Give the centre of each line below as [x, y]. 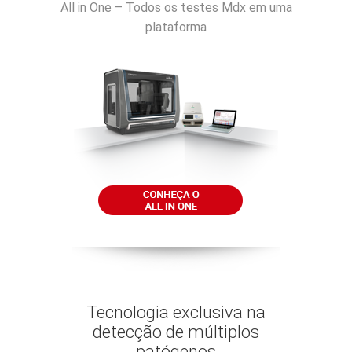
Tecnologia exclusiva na [176, 313]
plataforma [176, 27]
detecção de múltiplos [176, 332]
